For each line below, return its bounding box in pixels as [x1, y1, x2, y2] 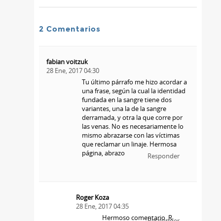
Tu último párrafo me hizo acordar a [82, 77, 187, 87]
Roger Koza [76, 193, 109, 202]
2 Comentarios [39, 25, 101, 34]
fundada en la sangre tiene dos [82, 95, 172, 105]
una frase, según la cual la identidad [82, 86, 186, 96]
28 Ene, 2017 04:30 [46, 66, 99, 75]
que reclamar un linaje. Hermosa [82, 140, 177, 149]
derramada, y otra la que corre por [82, 113, 183, 122]
